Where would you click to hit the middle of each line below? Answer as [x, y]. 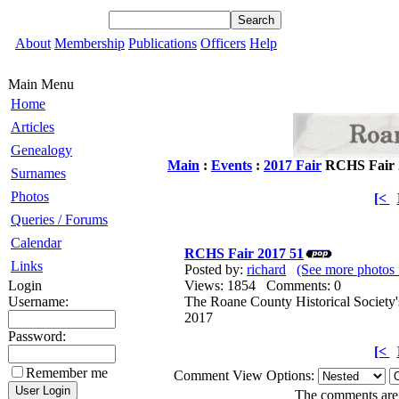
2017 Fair [293, 165]
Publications [163, 43]
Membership [90, 43]
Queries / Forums [59, 220]
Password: [37, 336]
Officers [223, 43]
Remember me [67, 373]
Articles [33, 127]
